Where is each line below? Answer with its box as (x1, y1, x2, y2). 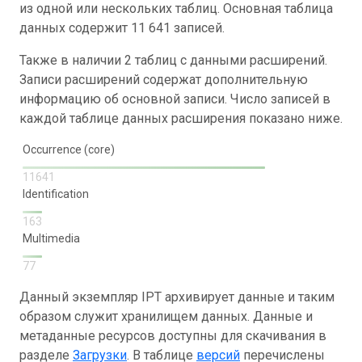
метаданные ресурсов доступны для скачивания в (19, 327, 326, 343)
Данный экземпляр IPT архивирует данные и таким (19, 288, 335, 305)
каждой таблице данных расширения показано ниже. (19, 110, 343, 126)
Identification (23, 187, 91, 200)
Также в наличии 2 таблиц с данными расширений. (19, 52, 327, 68)
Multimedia (23, 231, 82, 245)
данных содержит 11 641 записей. (19, 19, 225, 36)
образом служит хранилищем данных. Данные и (19, 308, 313, 324)
